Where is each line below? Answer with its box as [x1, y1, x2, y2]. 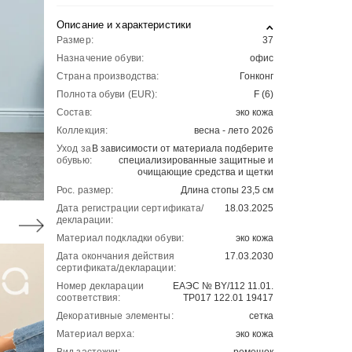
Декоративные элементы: [57, 310, 174, 321]
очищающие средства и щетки [137, 167, 273, 178]
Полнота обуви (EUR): [57, 89, 158, 100]
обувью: [57, 155, 92, 166]
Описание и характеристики [57, 19, 192, 31]
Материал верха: [57, 328, 134, 339]
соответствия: [57, 292, 121, 303]
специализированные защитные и [119, 155, 273, 166]
